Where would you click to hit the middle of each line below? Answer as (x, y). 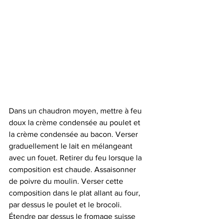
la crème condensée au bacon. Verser (74, 134)
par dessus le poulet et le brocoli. (66, 205)
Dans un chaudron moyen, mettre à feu (76, 111)
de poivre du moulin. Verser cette (67, 181)
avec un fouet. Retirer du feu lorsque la (76, 158)
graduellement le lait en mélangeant (72, 146)
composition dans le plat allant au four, (76, 193)
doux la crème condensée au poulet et (76, 122)
